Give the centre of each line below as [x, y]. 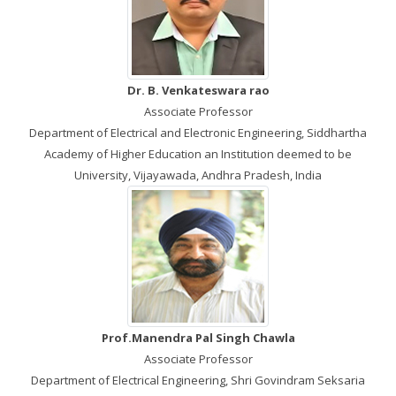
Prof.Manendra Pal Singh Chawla [198, 338]
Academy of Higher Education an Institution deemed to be [198, 154]
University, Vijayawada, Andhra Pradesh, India [198, 175]
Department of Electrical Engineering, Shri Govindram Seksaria [198, 380]
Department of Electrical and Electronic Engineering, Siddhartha [198, 133]
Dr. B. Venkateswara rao [198, 90]
